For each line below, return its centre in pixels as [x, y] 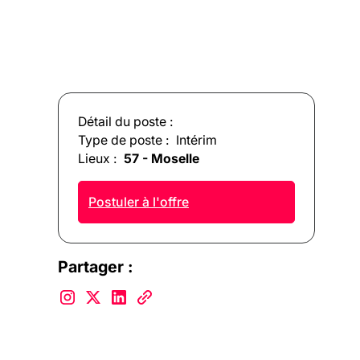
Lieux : [98, 159]
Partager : [96, 267]
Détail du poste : [126, 122]
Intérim [196, 140]
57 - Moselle [162, 159]
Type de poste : [124, 140]
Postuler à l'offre [139, 202]
